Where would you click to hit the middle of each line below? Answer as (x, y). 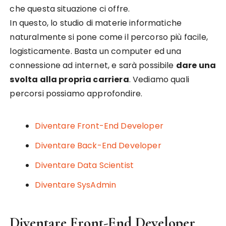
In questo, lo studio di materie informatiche (96, 23)
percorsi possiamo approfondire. (76, 94)
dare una (196, 65)
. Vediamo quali (159, 79)
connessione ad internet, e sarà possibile (93, 65)
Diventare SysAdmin (76, 185)
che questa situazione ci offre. (70, 9)
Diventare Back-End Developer (98, 146)
